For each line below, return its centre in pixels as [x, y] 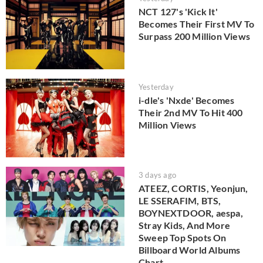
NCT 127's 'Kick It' [178, 12]
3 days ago [157, 175]
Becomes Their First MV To [196, 24]
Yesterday [156, 87]
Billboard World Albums [190, 250]
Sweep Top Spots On [183, 238]
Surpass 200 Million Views [194, 36]
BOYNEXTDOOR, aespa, [191, 213]
